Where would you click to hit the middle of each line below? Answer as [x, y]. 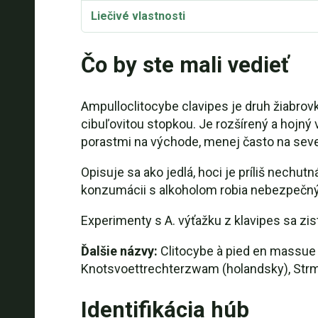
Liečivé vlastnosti [138, 16]
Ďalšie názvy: [119, 251]
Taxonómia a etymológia [156, 48]
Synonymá [118, 80]
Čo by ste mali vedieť [185, 65]
